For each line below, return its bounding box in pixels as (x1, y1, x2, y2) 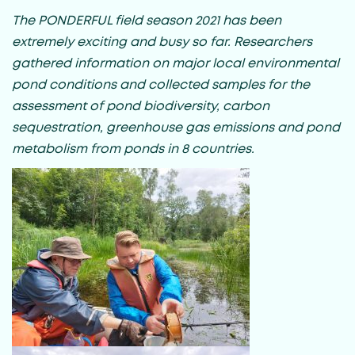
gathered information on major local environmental (12, 57, 339, 70)
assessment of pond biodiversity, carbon (12, 100, 269, 113)
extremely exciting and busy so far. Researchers (12, 36, 312, 48)
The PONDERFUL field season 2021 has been (12, 14, 281, 27)
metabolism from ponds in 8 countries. (12, 143, 254, 155)
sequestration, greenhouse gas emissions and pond (12, 121, 340, 134)
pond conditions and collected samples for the (12, 78, 310, 91)
